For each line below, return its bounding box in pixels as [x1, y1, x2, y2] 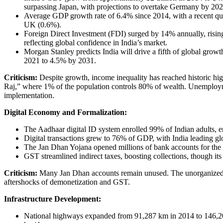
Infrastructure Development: [4, 195, 101, 204]
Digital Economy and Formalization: [4, 108, 127, 117]
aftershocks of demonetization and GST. [4, 178, 130, 187]
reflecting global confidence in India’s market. [24, 38, 167, 47]
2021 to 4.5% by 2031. [24, 56, 96, 65]
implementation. [4, 91, 54, 100]
